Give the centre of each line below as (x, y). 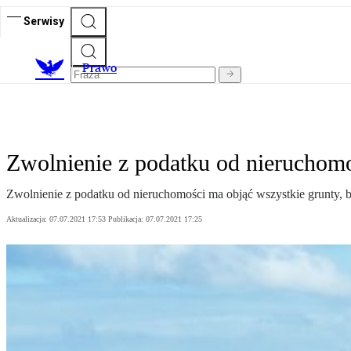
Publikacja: (127, 219)
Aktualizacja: (28, 219)
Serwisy (44, 21)
